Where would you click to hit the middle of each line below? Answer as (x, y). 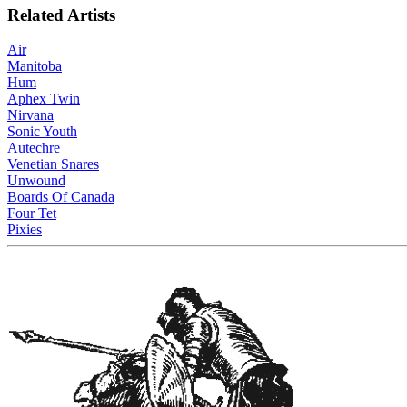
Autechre (34, 148)
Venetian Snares (53, 164)
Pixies (25, 230)
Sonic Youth (42, 132)
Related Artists (61, 15)
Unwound (36, 181)
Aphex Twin (44, 99)
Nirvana (30, 115)
